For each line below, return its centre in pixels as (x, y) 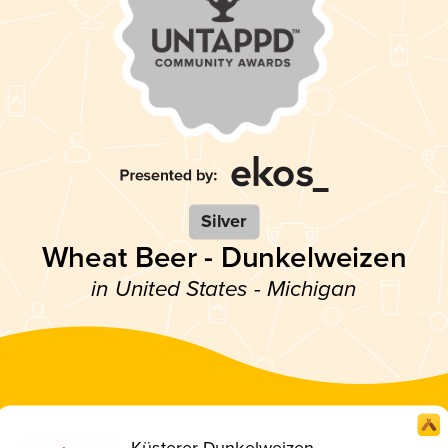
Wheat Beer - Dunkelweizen (224, 257)
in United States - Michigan (224, 289)
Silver (224, 221)
